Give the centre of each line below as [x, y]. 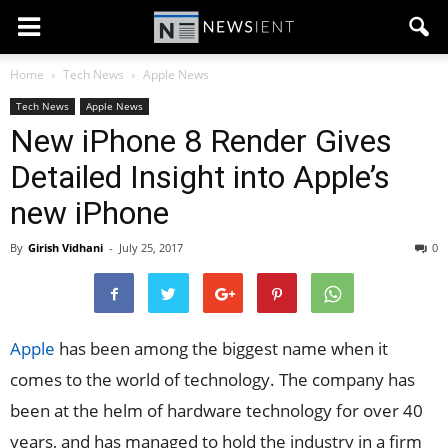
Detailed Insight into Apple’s [200, 177]
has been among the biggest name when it [221, 348]
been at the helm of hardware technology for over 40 [216, 410]
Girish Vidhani [65, 247]
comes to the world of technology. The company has [212, 379]
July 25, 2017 [151, 247]
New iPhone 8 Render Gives [201, 141]
